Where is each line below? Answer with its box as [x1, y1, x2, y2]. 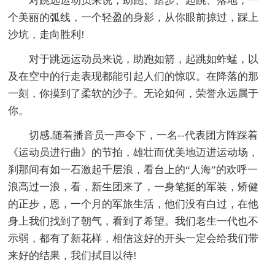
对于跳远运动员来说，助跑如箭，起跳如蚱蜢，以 [29, 53, 259, 66]
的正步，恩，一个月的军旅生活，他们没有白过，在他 [8, 198, 259, 211]
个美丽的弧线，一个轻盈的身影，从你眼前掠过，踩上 [8, 12, 259, 24]
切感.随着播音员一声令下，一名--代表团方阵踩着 [29, 130, 258, 142]
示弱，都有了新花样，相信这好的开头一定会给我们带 [8, 233, 259, 245]
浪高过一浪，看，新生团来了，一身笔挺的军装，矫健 [8, 181, 259, 193]
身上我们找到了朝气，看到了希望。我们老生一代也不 [8, 215, 259, 228]
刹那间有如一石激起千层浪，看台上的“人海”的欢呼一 [8, 164, 258, 176]
